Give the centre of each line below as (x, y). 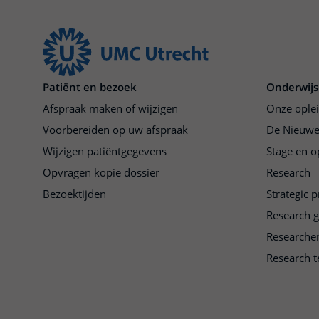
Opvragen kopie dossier (101, 172)
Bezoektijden (74, 194)
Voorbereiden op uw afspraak (115, 130)
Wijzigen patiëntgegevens (105, 151)
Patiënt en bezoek (90, 87)
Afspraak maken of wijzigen (110, 108)
